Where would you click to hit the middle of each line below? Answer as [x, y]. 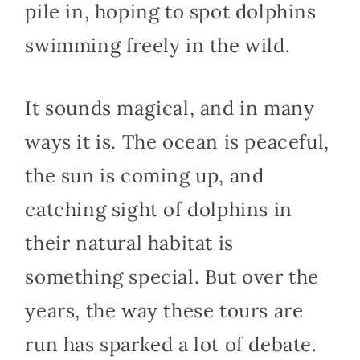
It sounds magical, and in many [170, 108]
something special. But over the [172, 277]
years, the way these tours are [164, 311]
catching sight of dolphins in [159, 210]
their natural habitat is [129, 243]
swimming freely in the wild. [158, 46]
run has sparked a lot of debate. [171, 345]
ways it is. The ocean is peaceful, [177, 142]
